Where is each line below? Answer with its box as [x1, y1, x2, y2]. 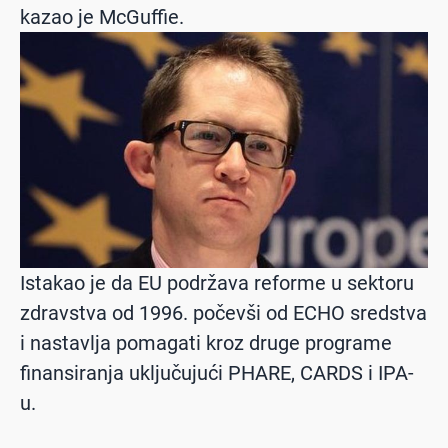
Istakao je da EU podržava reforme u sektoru [20, 271, 414, 296]
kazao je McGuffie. [20, 4, 184, 29]
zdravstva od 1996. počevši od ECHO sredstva [20, 301, 427, 326]
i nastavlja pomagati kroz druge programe [20, 331, 392, 356]
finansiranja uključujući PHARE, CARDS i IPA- [20, 361, 414, 386]
